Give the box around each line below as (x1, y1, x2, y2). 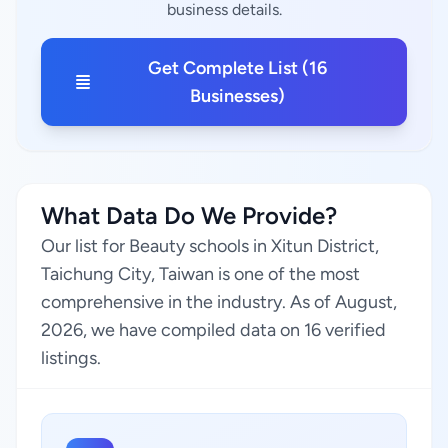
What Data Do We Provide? (41, 201, 337, 230)
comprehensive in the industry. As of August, (41, 291, 397, 313)
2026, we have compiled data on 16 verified (41, 319, 386, 341)
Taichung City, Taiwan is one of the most (41, 263, 360, 285)
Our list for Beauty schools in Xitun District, (41, 235, 379, 257)
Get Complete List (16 (148, 57, 328, 79)
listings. (41, 347, 101, 369)
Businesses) (190, 85, 286, 107)
